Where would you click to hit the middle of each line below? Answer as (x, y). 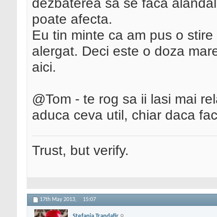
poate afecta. (72, 19)
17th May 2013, (59, 200)
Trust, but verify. (80, 150)
